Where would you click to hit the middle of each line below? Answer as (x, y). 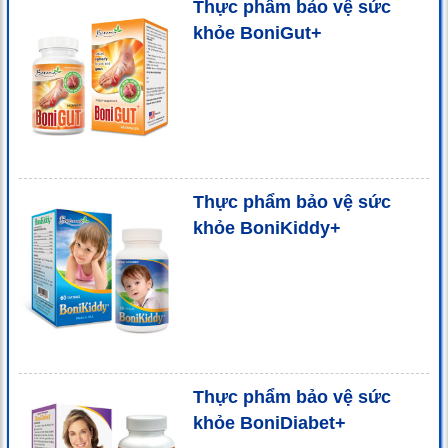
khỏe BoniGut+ (257, 32)
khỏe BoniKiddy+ (267, 227)
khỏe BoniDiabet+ (269, 422)
